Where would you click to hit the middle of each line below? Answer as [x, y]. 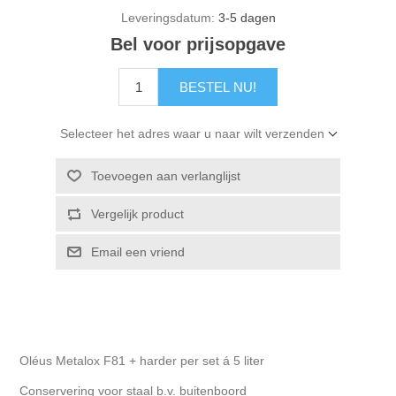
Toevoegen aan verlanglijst [165, 176]
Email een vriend [137, 252]
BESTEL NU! [218, 88]
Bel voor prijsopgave [198, 45]
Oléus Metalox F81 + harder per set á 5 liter [142, 361]
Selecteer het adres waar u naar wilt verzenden [192, 134]
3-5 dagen [247, 18]
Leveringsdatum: [168, 18]
